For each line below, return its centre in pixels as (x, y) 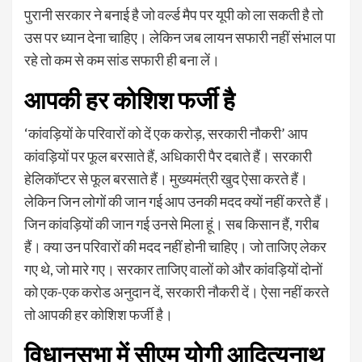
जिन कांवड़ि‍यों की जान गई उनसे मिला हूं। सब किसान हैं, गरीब (172, 223)
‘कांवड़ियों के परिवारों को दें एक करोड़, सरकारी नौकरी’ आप (166, 133)
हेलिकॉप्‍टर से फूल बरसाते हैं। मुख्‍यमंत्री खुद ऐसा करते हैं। (166, 178)
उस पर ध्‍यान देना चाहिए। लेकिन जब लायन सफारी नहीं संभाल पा (180, 37)
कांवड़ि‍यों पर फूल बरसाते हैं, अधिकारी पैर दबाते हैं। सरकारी (168, 156)
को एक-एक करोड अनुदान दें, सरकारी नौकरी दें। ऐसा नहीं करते (177, 291)
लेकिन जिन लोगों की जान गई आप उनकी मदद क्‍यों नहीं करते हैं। (177, 201)
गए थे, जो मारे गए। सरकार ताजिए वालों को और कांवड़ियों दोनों (173, 269)
